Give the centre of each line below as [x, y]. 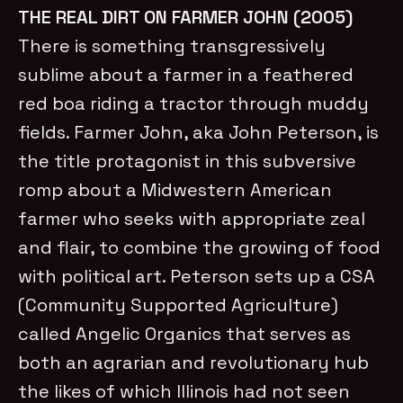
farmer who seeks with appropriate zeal [192, 218]
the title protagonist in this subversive [188, 161]
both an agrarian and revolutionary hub [194, 362]
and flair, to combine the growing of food [200, 247]
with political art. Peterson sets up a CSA [197, 276]
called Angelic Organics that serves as [185, 333]
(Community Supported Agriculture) [179, 304]
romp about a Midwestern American [175, 189]
